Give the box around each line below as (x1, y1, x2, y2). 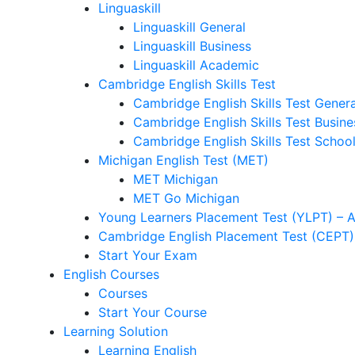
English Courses (63, 266, 159, 282)
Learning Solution (63, 323, 168, 339)
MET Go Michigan (133, 190, 239, 206)
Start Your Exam (98, 247, 197, 263)
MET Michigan (133, 171, 218, 187)
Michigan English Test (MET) (98, 152, 269, 168)
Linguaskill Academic (133, 57, 259, 73)
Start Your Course (98, 304, 207, 320)
